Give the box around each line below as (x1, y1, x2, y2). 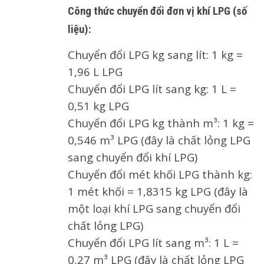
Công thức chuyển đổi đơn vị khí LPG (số (68, 4, 247, 18)
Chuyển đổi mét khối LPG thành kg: (68, 166, 252, 181)
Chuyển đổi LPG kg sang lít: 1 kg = (68, 47, 243, 62)
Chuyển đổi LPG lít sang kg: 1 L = (68, 81, 236, 96)
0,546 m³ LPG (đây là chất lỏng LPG (68, 132, 250, 147)
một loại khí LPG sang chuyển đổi (68, 200, 240, 216)
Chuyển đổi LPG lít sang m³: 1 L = (68, 235, 239, 250)
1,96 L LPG (68, 64, 123, 79)
